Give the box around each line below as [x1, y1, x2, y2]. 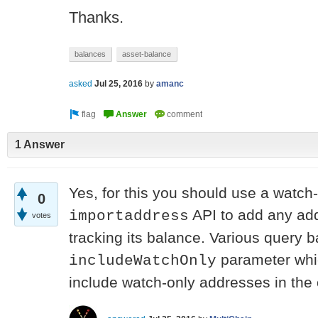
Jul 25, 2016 [94, 79, 143, 89]
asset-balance [122, 50, 171, 58]
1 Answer [15, 138, 65, 151]
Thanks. [69, 9, 124, 26]
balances [75, 50, 106, 58]
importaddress [69, 207, 189, 224]
